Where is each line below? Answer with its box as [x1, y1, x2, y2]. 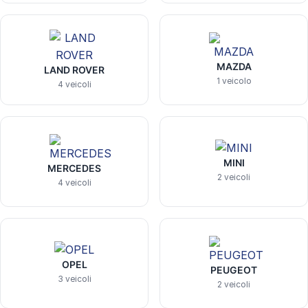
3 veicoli [57, 274, 91, 284]
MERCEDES [47, 162, 101, 174]
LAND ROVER [44, 63, 104, 76]
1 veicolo [216, 76, 252, 86]
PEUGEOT [210, 264, 257, 276]
